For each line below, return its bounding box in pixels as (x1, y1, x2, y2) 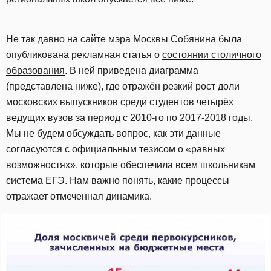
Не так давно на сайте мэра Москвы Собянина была (6, 34, 242, 44)
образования (6, 65, 65, 76)
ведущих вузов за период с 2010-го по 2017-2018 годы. (6, 113, 253, 123)
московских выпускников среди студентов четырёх (6, 97, 233, 107)
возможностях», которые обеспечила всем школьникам (6, 160, 255, 170)
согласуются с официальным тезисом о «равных (6, 144, 225, 154)
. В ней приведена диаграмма (65, 65, 198, 76)
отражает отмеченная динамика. (6, 191, 152, 201)
